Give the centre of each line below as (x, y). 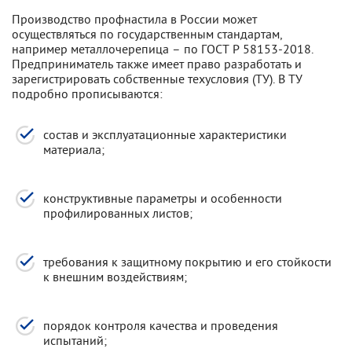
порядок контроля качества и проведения (161, 325)
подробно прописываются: (87, 93)
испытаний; (75, 340)
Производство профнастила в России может (134, 18)
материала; (74, 149)
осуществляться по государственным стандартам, (147, 33)
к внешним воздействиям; (115, 276)
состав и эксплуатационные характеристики (165, 134)
